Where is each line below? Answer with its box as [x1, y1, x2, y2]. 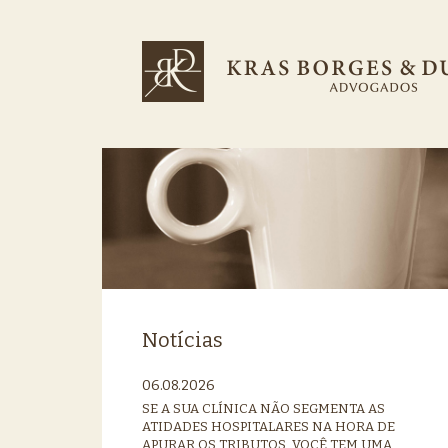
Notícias [142, 327, 223, 352]
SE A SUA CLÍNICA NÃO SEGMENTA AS [142, 400, 385, 416]
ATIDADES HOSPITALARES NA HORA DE [142, 418, 395, 434]
